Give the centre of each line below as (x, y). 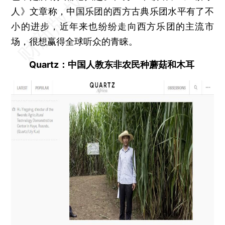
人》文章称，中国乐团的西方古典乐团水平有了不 (113, 11)
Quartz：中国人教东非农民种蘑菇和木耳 (103, 64)
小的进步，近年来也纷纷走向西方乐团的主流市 (113, 26)
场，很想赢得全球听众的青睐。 (75, 41)
